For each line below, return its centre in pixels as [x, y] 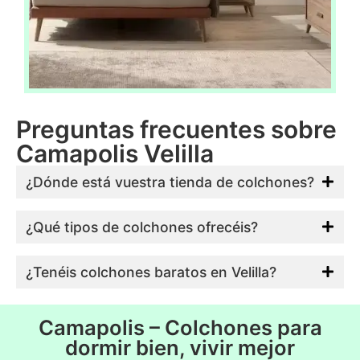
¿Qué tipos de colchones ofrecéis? [142, 227]
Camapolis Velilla [115, 153]
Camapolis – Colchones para [180, 327]
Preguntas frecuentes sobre [176, 129]
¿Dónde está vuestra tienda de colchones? [170, 182]
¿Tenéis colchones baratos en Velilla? [151, 272]
